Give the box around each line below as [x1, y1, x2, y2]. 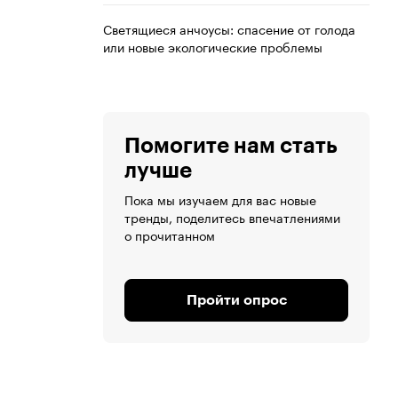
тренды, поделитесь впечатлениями [124, 207, 340, 227]
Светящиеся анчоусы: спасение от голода [103, 19, 355, 39]
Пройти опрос [186, 293, 287, 308]
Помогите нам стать [124, 135, 338, 157]
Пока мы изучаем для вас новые [124, 189, 316, 210]
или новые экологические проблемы [103, 36, 322, 57]
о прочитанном [124, 225, 215, 245]
